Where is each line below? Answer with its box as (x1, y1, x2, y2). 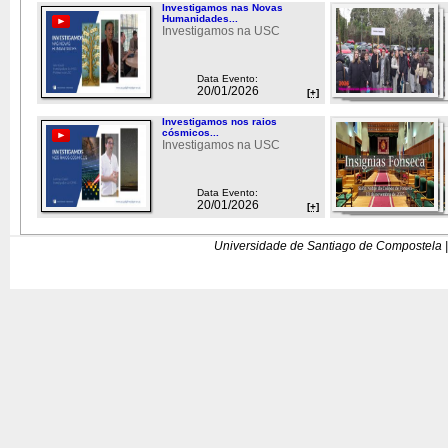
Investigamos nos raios (161, 115, 277, 127)
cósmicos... (161, 126, 219, 138)
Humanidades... (161, 12, 238, 24)
